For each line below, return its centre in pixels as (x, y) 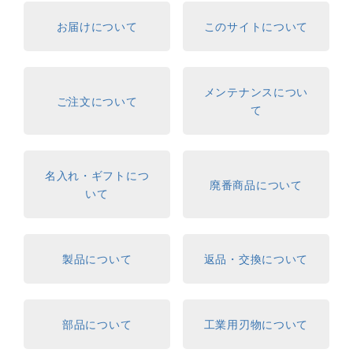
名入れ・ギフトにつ (97, 175)
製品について (97, 259)
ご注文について (97, 100)
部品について (97, 324)
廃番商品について (256, 184)
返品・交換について (256, 259)
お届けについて (97, 26)
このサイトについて (256, 26)
